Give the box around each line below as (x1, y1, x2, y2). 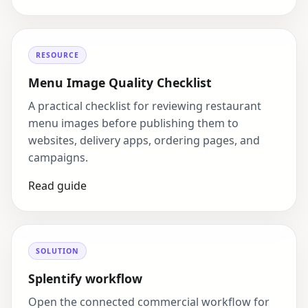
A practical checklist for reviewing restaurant (28, 98, 261, 114)
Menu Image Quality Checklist (28, 74, 212, 91)
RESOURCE (36, 50, 80, 60)
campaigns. (28, 150, 88, 166)
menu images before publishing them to (28, 115, 239, 131)
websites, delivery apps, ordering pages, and (28, 133, 260, 148)
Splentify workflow (28, 270, 142, 287)
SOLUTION (36, 246, 80, 256)
